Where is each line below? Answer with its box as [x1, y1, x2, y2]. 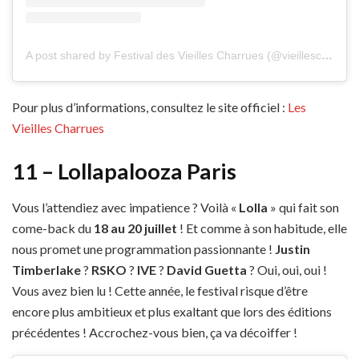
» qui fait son [268, 199, 339, 215]
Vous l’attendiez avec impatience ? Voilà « [12, 199, 236, 215]
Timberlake [12, 261, 81, 277]
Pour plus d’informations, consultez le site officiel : [12, 99, 288, 115]
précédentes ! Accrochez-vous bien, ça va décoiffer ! [12, 324, 297, 340]
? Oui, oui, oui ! [247, 261, 327, 277]
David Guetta [167, 261, 247, 277]
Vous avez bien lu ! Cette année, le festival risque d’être [12, 282, 308, 298]
